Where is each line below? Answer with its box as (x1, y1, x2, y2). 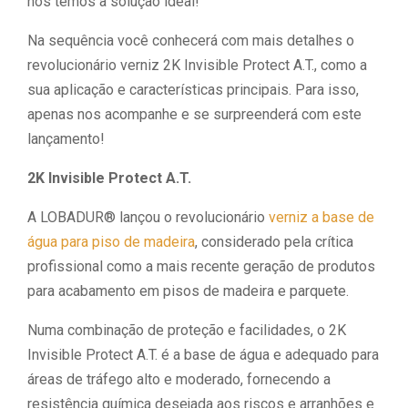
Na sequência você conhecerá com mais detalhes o (27, 32, 354, 49)
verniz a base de (269, 209, 374, 226)
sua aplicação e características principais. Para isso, (27, 81, 359, 98)
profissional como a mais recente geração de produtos (27, 258, 375, 275)
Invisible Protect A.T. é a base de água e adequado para (27, 346, 379, 363)
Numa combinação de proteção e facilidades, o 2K (27, 321, 346, 339)
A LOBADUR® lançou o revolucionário (27, 209, 269, 226)
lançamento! (27, 130, 105, 148)
